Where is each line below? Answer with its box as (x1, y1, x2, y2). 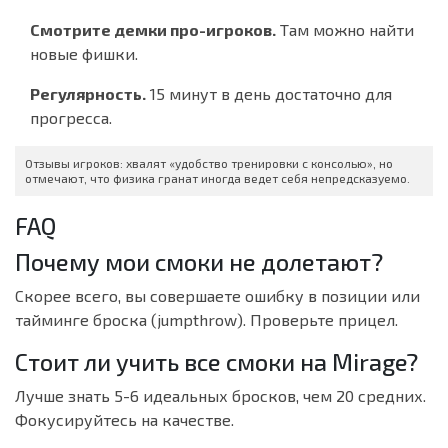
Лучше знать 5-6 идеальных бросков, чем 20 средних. (15, 386, 426, 406)
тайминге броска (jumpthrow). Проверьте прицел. (15, 310, 398, 330)
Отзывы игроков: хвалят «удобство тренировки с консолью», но (25, 156, 393, 171)
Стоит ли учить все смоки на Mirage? (15, 348, 418, 377)
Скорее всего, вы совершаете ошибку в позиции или (15, 286, 420, 306)
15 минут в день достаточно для (146, 84, 392, 104)
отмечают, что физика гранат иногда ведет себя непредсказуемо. (25, 171, 410, 186)
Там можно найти (276, 20, 414, 40)
